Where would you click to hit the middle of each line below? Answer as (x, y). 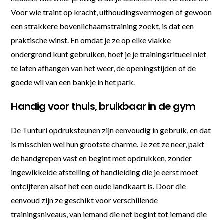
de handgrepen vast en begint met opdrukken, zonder (102, 158)
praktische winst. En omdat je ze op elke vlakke (91, 40)
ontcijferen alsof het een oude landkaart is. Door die (99, 186)
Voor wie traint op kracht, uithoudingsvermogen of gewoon (112, 12)
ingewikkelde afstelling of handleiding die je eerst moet (105, 172)
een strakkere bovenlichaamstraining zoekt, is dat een (103, 26)
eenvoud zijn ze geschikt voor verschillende (85, 200)
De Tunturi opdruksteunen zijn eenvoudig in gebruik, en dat (111, 130)
